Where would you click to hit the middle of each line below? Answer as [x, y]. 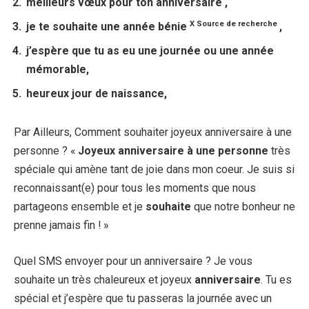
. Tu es [276, 279]
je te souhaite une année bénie [108, 27]
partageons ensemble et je [80, 206]
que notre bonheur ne [243, 206]
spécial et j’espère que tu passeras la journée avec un [143, 298]
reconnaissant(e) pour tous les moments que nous [135, 188]
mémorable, [58, 70]
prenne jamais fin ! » [61, 225]
